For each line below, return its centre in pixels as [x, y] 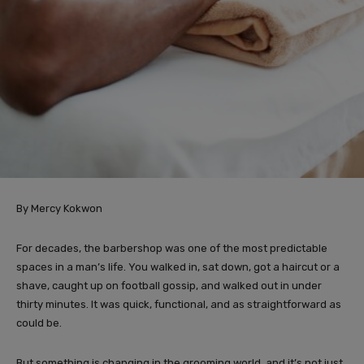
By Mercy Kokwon [59, 208]
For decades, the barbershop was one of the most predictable [172, 248]
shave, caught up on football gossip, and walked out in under [169, 285]
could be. [39, 323]
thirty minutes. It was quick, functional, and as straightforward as [179, 304]
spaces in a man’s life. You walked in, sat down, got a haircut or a [178, 266]
